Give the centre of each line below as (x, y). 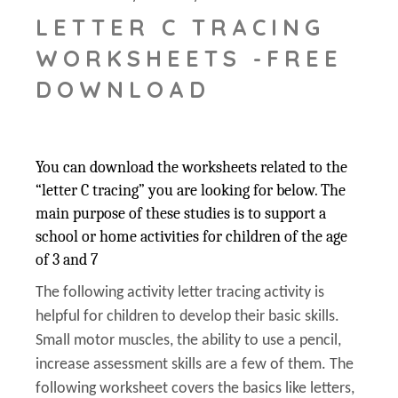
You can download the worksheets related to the (192, 167)
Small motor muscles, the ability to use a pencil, (189, 340)
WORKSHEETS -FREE (190, 58)
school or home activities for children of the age (192, 236)
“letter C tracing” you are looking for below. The (191, 190)
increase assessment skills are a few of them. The (195, 364)
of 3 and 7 (67, 259)
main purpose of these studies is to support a (181, 213)
